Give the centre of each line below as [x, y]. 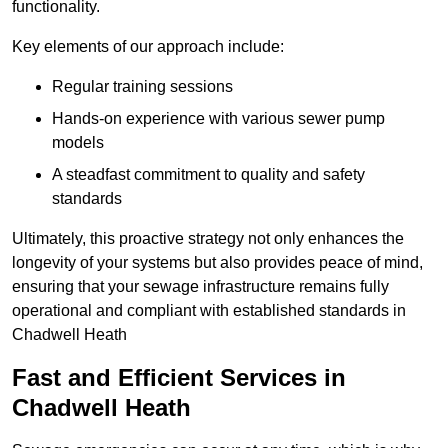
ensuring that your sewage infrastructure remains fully [200, 287]
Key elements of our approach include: [148, 47]
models [78, 143]
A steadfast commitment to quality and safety [208, 175]
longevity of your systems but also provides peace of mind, [217, 263]
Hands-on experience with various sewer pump [218, 119]
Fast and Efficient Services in [179, 378]
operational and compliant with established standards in [209, 311]
